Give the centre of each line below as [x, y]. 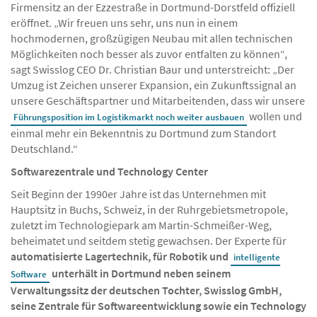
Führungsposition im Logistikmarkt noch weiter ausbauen [129, 117]
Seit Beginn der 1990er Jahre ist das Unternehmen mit [138, 194]
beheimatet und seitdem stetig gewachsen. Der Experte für [149, 240]
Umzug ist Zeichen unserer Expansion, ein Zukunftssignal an [154, 85]
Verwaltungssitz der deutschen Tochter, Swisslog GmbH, [146, 290]
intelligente [257, 257]
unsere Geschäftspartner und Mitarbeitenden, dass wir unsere [158, 100]
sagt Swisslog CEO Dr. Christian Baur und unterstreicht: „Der [152, 69]
